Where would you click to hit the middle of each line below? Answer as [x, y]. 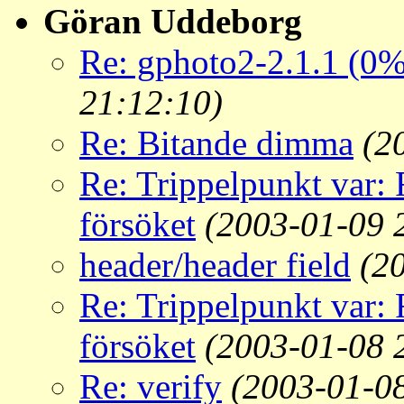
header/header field [215, 265]
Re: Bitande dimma [216, 143]
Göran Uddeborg [173, 22]
